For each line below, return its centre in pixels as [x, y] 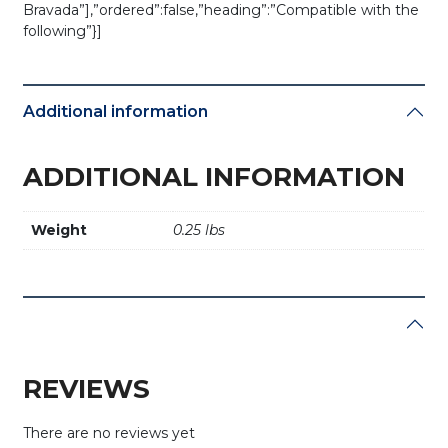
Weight [59, 229]
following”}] [63, 31]
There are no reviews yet [109, 432]
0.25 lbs [199, 229]
